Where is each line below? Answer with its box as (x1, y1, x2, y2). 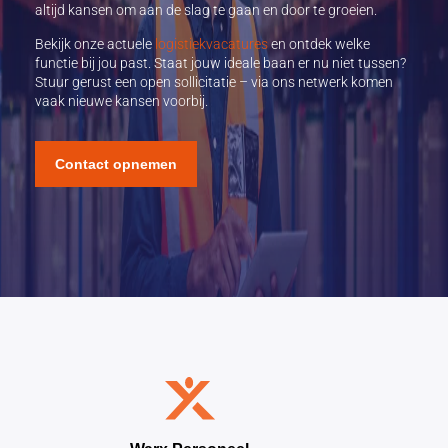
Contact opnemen (55, 156, 177, 172)
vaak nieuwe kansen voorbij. (35, 93, 208, 109)
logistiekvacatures (155, 36, 268, 52)
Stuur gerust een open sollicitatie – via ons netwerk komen (35, 74, 393, 90)
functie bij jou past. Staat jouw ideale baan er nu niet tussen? (35, 55, 406, 71)
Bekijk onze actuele (35, 36, 155, 52)
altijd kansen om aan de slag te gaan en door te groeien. (35, 2, 377, 18)
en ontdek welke (268, 36, 370, 52)
